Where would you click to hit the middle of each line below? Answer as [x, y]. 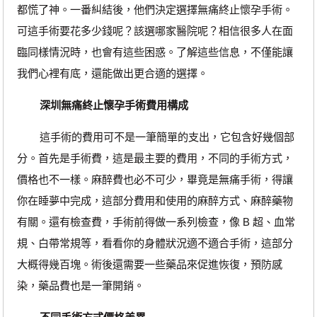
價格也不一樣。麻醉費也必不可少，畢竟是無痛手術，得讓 [155, 179]
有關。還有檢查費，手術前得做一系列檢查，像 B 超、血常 [156, 221]
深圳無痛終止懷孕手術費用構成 [114, 105]
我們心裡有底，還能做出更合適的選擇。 [112, 73]
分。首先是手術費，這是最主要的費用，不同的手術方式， [155, 158]
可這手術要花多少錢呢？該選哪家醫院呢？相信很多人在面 [155, 30]
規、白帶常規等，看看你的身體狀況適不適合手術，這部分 [155, 243]
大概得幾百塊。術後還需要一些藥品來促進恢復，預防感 [149, 264]
